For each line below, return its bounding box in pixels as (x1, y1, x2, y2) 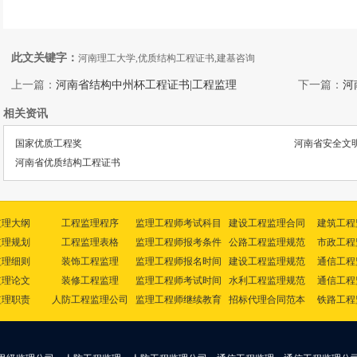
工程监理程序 (61, 218, 119, 229)
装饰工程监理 (61, 256, 119, 267)
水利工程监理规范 (228, 275, 305, 286)
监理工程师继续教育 (135, 294, 222, 305)
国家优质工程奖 (15, 138, 82, 149)
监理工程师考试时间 (135, 275, 222, 286)
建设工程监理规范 (228, 256, 305, 267)
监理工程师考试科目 (135, 218, 222, 229)
